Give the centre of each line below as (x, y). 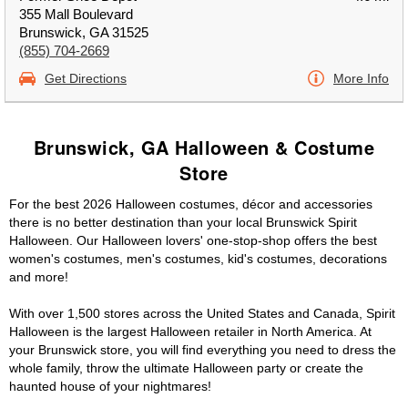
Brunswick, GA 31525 (84, 32)
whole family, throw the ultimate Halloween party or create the (186, 368)
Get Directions (86, 78)
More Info (361, 78)
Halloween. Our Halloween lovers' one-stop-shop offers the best (193, 240)
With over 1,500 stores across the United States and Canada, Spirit (202, 313)
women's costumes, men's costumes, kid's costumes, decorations (198, 259)
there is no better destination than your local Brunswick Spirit (183, 222)
